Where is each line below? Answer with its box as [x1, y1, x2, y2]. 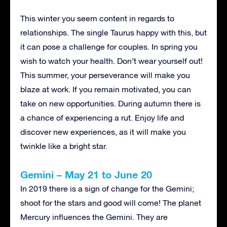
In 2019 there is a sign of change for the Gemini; [20, 183, 194, 193]
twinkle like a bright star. [20, 141, 107, 150]
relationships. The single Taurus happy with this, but [20, 27, 207, 37]
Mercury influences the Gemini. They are [20, 212, 168, 221]
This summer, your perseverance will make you [20, 70, 190, 80]
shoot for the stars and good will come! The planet [20, 198, 201, 207]
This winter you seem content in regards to [20, 13, 174, 23]
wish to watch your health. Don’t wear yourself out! [20, 56, 203, 65]
